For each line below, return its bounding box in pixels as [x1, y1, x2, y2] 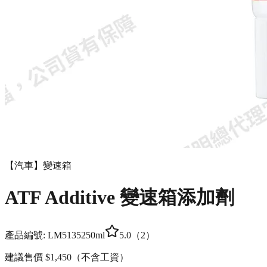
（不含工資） [72, 252, 129, 262]
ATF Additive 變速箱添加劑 [5, 187, 234, 209]
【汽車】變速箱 [5, 160, 72, 170]
